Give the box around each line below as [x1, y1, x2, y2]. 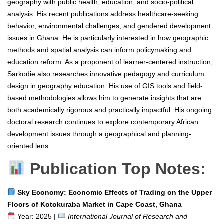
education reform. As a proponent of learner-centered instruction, [7, 57, 213, 66]
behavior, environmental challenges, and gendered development [7, 21, 211, 30]
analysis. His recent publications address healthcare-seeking [7, 9, 198, 18]
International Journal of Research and [67, 212, 187, 220]
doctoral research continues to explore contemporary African [7, 117, 198, 126]
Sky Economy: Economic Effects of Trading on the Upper [17, 188, 212, 196]
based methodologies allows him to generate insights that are [7, 93, 201, 102]
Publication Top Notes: [25, 159, 206, 178]
